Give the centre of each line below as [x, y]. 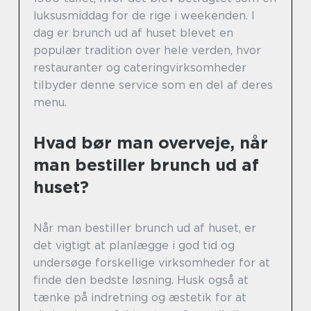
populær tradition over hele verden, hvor [147, 50]
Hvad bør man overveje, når [151, 142]
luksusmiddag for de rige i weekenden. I [144, 15]
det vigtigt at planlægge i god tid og [134, 245]
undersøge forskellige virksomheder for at [152, 262]
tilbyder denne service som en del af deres [153, 85]
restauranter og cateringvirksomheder [140, 67]
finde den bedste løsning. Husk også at [141, 280]
